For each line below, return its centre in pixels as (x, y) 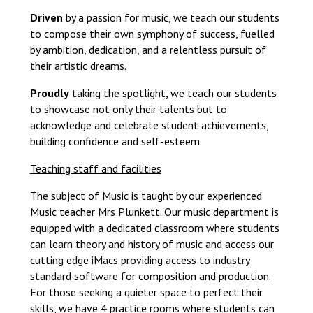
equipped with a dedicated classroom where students (154, 228)
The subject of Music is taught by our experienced (146, 196)
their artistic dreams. (78, 66)
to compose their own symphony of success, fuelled (152, 34)
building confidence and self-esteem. (116, 141)
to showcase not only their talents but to (128, 109)
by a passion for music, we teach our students (171, 17)
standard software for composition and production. (150, 276)
